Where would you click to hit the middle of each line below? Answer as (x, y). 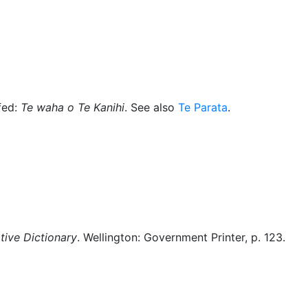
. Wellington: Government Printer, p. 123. (181, 237)
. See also (151, 107)
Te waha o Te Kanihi (73, 107)
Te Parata (203, 107)
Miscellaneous (38, 16)
